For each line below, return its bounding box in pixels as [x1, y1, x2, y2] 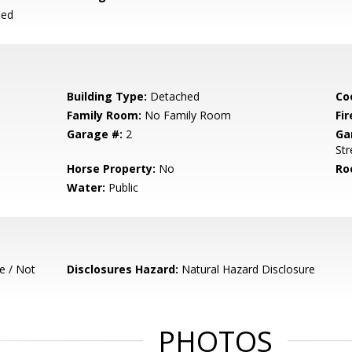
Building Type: [67, 89, 148, 104]
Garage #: [67, 126, 123, 141]
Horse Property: [67, 161, 156, 176]
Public [105, 180, 139, 195]
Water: [67, 180, 106, 195]
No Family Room [141, 108, 232, 123]
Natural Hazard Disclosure [178, 262, 316, 277]
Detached [147, 89, 200, 104]
